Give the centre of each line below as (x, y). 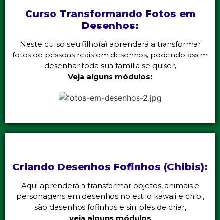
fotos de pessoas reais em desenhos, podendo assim (110, 55)
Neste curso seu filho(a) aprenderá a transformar (110, 44)
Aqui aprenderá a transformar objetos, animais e (110, 186)
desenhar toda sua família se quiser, (110, 66)
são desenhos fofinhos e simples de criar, (110, 207)
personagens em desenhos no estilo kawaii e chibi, (110, 196)
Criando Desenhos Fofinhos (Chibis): (110, 167)
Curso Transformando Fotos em (110, 14)
